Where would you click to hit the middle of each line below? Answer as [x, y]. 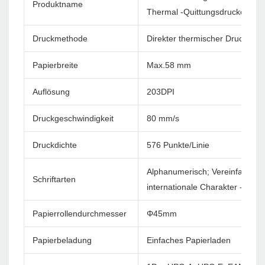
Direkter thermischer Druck [197, 39]
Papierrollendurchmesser [80, 214]
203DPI [161, 92]
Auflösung [51, 92]
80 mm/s [163, 119]
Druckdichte [55, 145]
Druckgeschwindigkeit [73, 119]
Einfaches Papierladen [189, 240]
